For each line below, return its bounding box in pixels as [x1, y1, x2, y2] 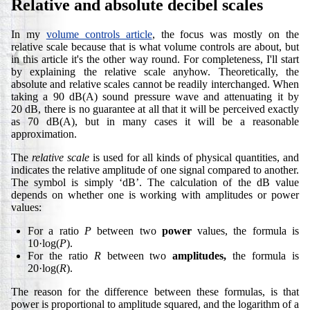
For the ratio [28, 249, 94, 262]
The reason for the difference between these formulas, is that [11, 285, 299, 298]
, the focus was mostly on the [152, 28, 300, 40]
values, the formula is [191, 224, 300, 237]
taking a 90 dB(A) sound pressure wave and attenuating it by [11, 90, 299, 102]
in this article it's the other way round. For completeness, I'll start [11, 53, 299, 65]
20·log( [28, 262, 60, 274]
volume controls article [46, 28, 152, 40]
